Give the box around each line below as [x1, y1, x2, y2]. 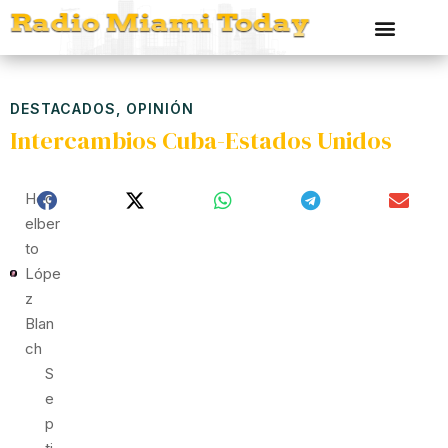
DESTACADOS [10, 100, 116, 117]
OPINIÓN [126, 100, 194, 117]
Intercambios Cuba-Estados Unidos [10, 124, 392, 157]
